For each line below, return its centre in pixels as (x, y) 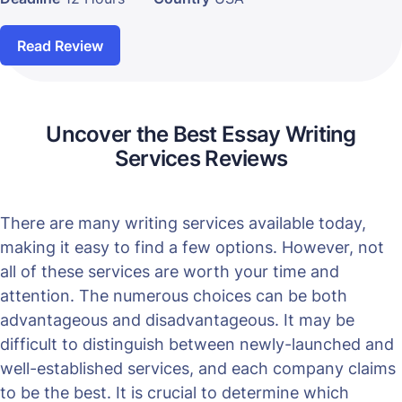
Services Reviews (201, 158)
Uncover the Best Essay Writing (201, 134)
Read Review (61, 45)
